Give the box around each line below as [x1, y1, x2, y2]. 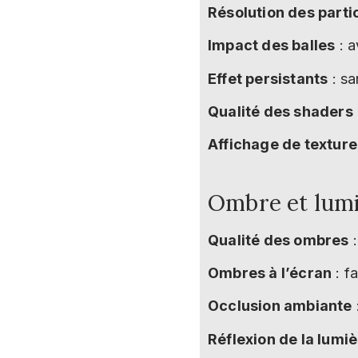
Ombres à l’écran [208, 265, 332, 282]
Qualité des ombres [208, 231, 349, 249]
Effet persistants [208, 70, 328, 87]
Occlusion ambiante [208, 297, 352, 315]
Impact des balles [208, 37, 336, 54]
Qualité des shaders [208, 103, 353, 121]
